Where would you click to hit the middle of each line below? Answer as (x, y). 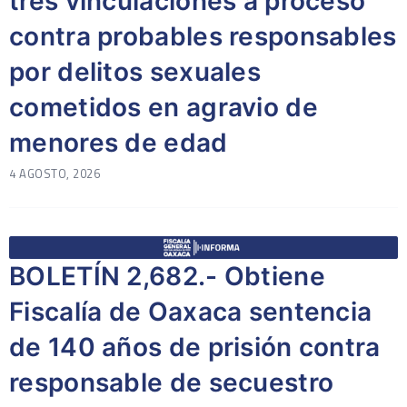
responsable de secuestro (172, 382)
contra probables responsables (203, 36)
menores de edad (119, 143)
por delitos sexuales (135, 72)
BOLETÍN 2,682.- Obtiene (167, 276)
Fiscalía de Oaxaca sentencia (191, 312)
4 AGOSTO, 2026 (55, 174)
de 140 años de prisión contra (195, 347)
